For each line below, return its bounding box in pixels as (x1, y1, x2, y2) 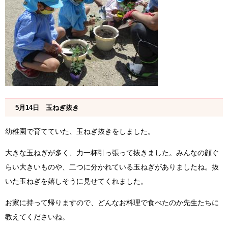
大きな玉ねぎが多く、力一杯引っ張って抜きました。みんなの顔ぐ (5, 149, 219, 157)
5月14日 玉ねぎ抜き (15, 104, 79, 112)
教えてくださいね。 (5, 213, 69, 221)
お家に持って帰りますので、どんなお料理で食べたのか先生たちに (5, 198, 219, 207)
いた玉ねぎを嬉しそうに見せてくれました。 (5, 177, 148, 186)
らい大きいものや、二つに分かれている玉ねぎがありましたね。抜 (5, 163, 219, 172)
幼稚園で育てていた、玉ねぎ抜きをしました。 (5, 127, 155, 136)
